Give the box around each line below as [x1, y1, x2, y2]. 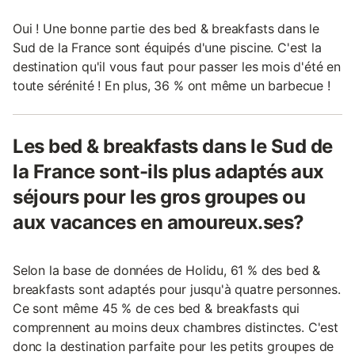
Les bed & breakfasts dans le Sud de [13, 135, 334, 158]
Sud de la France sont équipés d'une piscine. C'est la [13, 40, 322, 56]
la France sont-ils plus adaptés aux [13, 160, 325, 184]
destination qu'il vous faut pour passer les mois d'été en [13, 59, 341, 75]
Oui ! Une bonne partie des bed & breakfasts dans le [13, 21, 320, 37]
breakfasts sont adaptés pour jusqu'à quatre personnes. [13, 281, 341, 298]
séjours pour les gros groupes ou [13, 185, 306, 209]
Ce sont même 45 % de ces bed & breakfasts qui [13, 300, 300, 317]
